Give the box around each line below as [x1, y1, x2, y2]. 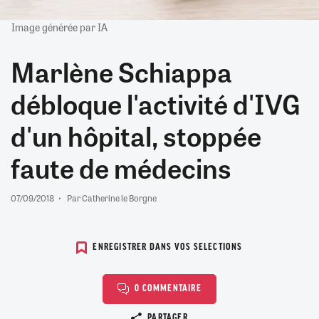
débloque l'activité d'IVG [11, 83, 300, 123]
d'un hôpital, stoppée [11, 115, 261, 155]
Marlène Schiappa [11, 51, 232, 91]
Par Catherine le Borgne [67, 191, 157, 204]
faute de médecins [11, 147, 231, 187]
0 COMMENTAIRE [135, 283, 202, 295]
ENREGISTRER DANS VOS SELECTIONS [93, 242, 243, 253]
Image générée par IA [11, 19, 108, 34]
